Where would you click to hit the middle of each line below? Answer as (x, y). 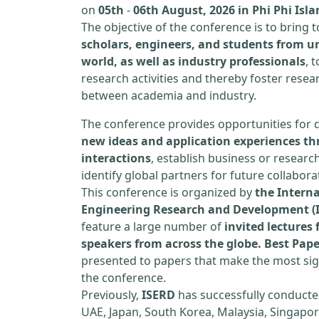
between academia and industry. (169, 95)
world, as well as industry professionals (193, 61)
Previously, (111, 295)
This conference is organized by (168, 192)
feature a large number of (153, 226)
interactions (116, 158)
